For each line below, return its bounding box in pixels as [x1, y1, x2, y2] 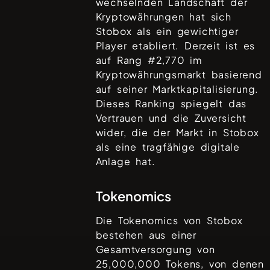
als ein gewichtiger [131, 25, 239, 38]
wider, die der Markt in [95, 126, 223, 139]
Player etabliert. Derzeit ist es [95, 39, 256, 52]
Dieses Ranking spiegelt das [95, 97, 247, 110]
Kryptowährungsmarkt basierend [95, 68, 262, 81]
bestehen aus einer [95, 228, 197, 242]
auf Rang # [95, 54, 156, 67]
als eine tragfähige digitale [95, 140, 240, 154]
